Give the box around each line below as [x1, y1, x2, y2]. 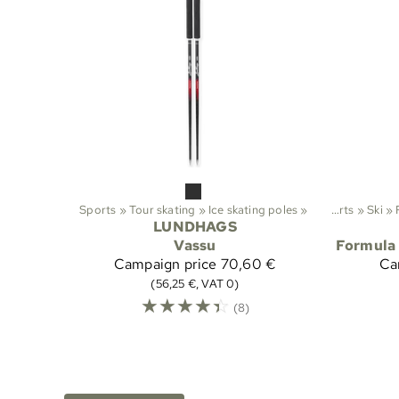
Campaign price [113, 255, 217, 274]
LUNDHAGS [153, 217, 237, 237]
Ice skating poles [208, 201, 298, 218]
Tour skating [128, 201, 196, 218]
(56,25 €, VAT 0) [151, 275, 240, 292]
